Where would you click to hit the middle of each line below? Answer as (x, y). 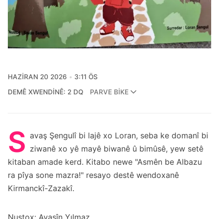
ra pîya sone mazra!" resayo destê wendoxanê (93, 175)
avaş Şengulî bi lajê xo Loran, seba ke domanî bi (119, 135)
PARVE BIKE (109, 92)
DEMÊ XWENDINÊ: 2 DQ (45, 92)
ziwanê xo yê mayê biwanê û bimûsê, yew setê (117, 148)
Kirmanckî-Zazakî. (41, 188)
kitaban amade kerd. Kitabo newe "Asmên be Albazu (105, 162)
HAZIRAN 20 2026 (37, 77)
